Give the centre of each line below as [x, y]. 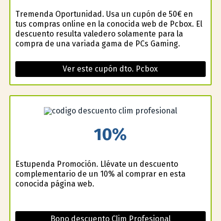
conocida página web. [55, 184]
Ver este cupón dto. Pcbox [110, 69]
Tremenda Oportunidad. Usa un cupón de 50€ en [104, 14]
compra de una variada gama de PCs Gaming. [97, 43]
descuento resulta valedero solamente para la [99, 34]
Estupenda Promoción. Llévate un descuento [96, 164]
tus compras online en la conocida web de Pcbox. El [109, 24]
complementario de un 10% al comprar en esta [100, 174]
